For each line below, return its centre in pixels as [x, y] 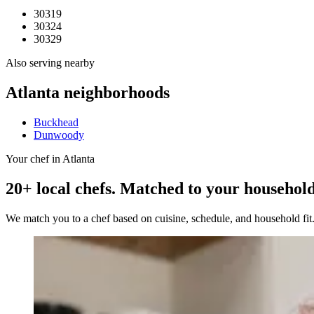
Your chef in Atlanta [50, 159]
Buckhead [56, 123]
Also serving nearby [50, 63]
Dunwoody [59, 135]
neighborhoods [115, 93]
